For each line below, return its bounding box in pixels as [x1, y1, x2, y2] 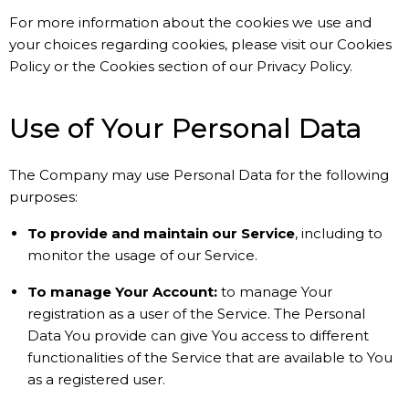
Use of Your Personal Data [9, 112, 362, 144]
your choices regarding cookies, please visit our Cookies [9, 36, 392, 53]
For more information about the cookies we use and [9, 14, 372, 31]
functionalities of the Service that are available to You [27, 349, 393, 366]
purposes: [9, 188, 78, 205]
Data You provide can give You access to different [27, 327, 369, 344]
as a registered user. [27, 371, 165, 388]
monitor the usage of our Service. [27, 246, 257, 264]
